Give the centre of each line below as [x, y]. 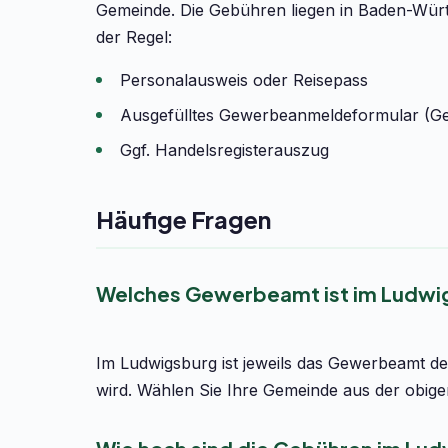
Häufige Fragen [183, 219]
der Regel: [134, 37]
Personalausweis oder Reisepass [244, 80]
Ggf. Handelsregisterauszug [224, 150]
